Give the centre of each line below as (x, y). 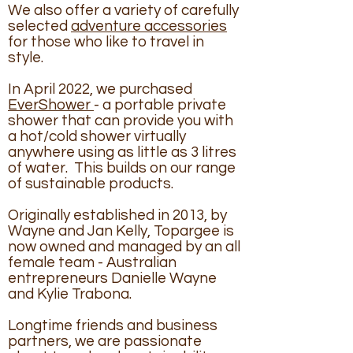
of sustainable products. (91, 183)
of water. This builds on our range (122, 167)
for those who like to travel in (106, 41)
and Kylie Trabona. (70, 294)
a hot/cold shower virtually (97, 136)
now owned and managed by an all (124, 246)
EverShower (51, 104)
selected (39, 26)
